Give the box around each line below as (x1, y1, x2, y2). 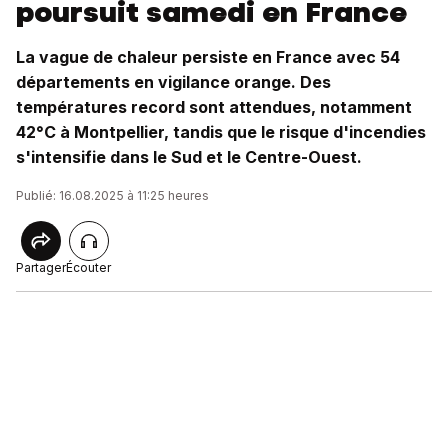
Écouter (66, 260, 111, 275)
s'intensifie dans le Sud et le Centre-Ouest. (16, 147, 362, 167)
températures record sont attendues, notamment (16, 97, 412, 117)
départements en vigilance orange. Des (16, 72, 331, 92)
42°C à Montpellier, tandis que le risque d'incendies (16, 122, 426, 142)
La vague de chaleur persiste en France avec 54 (16, 47, 400, 67)
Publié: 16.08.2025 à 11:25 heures (16, 188, 209, 203)
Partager (16, 260, 66, 275)
